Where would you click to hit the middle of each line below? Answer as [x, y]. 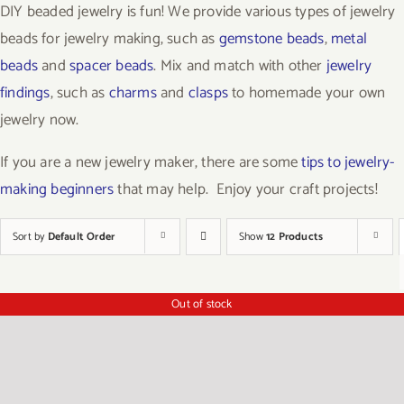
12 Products [295, 237]
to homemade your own [307, 93]
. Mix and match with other [240, 66]
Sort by [30, 237]
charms [133, 93]
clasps [208, 93]
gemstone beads [271, 39]
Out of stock [202, 304]
